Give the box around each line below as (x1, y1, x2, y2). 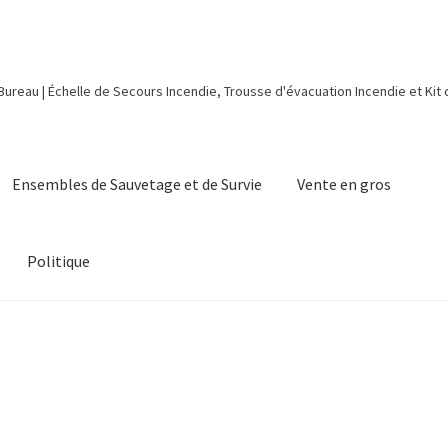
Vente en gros (297, 174, 392, 195)
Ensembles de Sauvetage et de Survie (12, 174, 263, 195)
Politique (27, 251, 91, 272)
